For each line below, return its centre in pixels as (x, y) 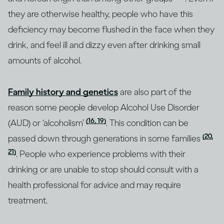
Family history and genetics (63, 92)
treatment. (28, 201)
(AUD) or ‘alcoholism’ (47, 123)
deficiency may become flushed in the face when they (111, 30)
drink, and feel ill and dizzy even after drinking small (104, 45)
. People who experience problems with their (101, 154)
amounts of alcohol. (45, 61)
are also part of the (155, 92)
